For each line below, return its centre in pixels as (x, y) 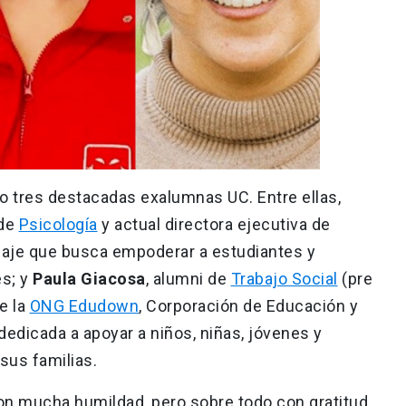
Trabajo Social (284, 278)
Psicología (58, 224)
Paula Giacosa (89, 278)
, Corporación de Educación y (248, 305)
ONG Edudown (84, 305)
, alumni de (188, 278)
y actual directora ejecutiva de (214, 224)
